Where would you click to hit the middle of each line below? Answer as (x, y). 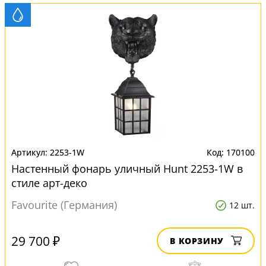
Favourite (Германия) (64, 205)
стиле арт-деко (49, 183)
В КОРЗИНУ (197, 241)
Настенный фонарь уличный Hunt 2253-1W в (127, 169)
